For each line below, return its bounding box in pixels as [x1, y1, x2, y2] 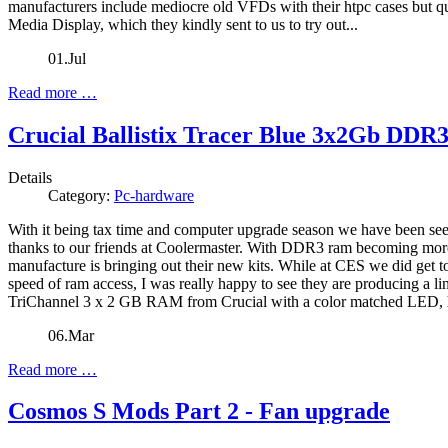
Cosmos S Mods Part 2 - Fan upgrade [8, 398, 390, 425]
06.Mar [48, 326, 94, 344]
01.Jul [48, 49, 86, 67]
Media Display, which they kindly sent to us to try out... [8, 15, 358, 33]
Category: [48, 186, 114, 204]
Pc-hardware [114, 186, 194, 204]
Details [8, 168, 52, 186]
